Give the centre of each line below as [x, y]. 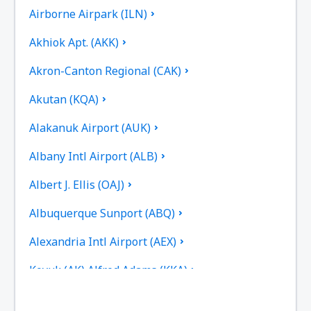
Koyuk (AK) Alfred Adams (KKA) [109, 270]
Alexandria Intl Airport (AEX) [103, 241]
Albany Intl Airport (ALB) [94, 156]
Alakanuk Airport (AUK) [90, 127]
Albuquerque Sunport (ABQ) [102, 213]
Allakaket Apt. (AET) [81, 298]
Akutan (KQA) [64, 99]
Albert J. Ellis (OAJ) [77, 184]
